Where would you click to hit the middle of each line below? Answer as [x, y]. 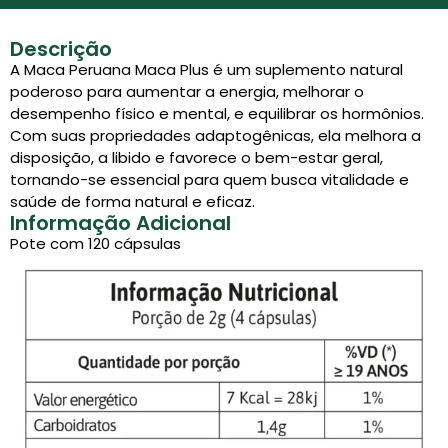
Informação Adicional [120, 222]
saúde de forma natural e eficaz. [132, 201]
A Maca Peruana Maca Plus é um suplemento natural [206, 69]
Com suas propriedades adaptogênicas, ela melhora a [215, 135]
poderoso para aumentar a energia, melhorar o [187, 91]
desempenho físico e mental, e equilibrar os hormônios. [217, 113]
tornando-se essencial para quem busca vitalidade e [209, 179]
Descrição [61, 48]
